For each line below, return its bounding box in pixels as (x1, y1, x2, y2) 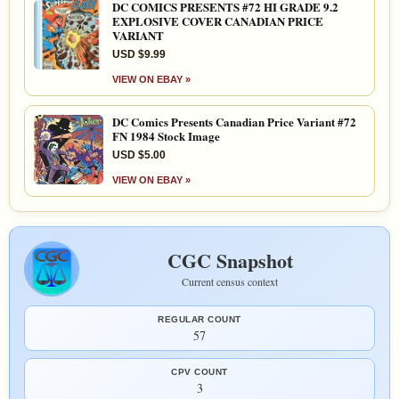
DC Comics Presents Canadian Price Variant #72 (112, 112, 356, 130)
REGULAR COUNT (158, 313, 241, 324)
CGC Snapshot (167, 245, 293, 275)
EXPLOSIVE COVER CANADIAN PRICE (112, 12, 323, 29)
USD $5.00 (112, 148, 166, 161)
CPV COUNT (171, 366, 228, 377)
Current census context (182, 273, 278, 289)
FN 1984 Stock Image (112, 126, 220, 144)
